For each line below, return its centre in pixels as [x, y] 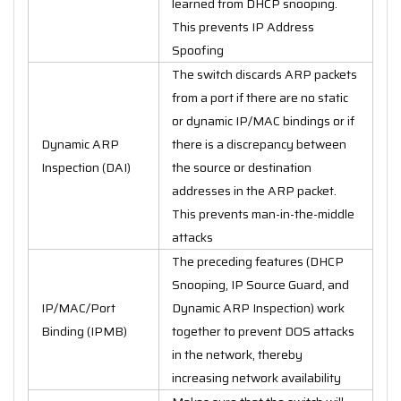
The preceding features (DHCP [258, 261]
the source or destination [242, 167]
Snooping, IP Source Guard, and [260, 284]
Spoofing [198, 50]
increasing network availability [256, 377]
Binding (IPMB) [84, 331]
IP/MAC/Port [78, 307]
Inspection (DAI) [86, 167]
